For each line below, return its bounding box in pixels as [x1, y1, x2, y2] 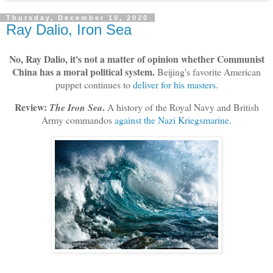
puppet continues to [55, 77, 133, 91]
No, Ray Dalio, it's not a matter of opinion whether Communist [9, 51, 264, 66]
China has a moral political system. [12, 64, 155, 79]
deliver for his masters [132, 77, 216, 91]
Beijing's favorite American [155, 65, 261, 78]
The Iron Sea [49, 100, 102, 114]
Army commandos [41, 113, 115, 126]
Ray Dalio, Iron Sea [6, 21, 132, 38]
